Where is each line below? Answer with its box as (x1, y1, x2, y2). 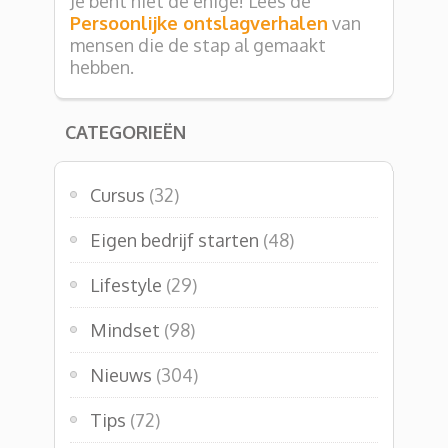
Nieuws (90, 363, 152, 386)
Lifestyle (90, 273, 162, 296)
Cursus (90, 183, 145, 206)
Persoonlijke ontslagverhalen (70, 11, 328, 34)
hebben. (70, 55, 134, 78)
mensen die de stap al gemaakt (70, 33, 326, 56)
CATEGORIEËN (65, 120, 186, 143)
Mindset (90, 318, 160, 341)
